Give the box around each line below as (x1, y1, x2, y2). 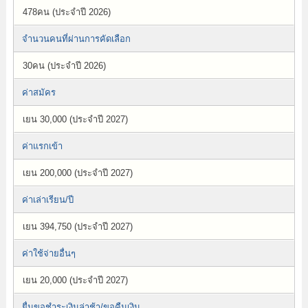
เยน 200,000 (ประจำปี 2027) (22, 168, 133, 178)
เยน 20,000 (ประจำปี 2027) (22, 275, 128, 285)
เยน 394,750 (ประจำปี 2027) (22, 221, 133, 232)
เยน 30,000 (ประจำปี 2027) (22, 114, 128, 124)
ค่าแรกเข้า (21, 141, 63, 151)
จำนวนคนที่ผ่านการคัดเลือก (21, 34, 131, 44)
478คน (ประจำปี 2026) (22, 7, 111, 17)
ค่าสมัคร (21, 87, 56, 98)
